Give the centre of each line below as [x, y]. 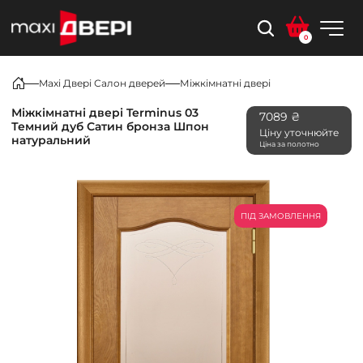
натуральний [51, 140]
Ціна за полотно [289, 144]
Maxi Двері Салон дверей [102, 83]
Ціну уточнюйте [299, 132]
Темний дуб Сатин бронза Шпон [110, 126]
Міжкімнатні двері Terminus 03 [105, 113]
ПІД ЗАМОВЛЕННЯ [281, 216]
